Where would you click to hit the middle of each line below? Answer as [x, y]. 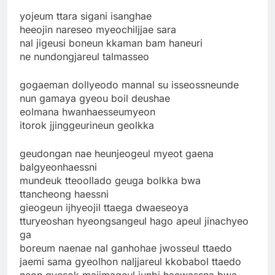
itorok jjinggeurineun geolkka [87, 125]
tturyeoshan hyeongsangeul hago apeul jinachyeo [134, 221]
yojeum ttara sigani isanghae [86, 16]
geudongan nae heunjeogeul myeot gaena [117, 153]
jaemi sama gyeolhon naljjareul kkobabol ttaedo [130, 261]
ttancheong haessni [64, 194]
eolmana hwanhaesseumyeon [87, 111]
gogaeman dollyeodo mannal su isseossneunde [129, 84]
